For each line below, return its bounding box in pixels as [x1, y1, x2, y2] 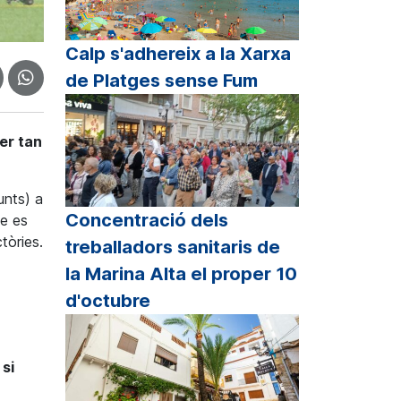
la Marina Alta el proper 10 [65, 262, 297, 285]
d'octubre [65, 289, 150, 311]
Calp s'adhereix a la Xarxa [65, 43, 291, 65]
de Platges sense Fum [65, 70, 258, 92]
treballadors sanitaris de [65, 235, 280, 258]
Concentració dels [65, 209, 228, 231]
